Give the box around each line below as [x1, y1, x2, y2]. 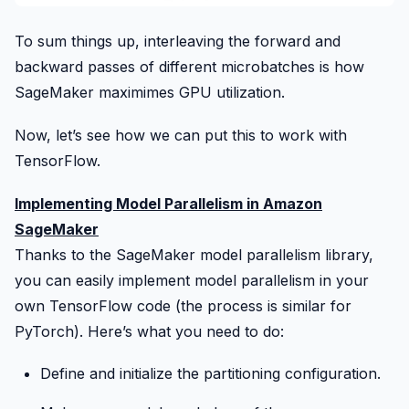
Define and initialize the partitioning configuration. [40, 364, 381, 383]
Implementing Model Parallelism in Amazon [15, 194, 322, 214]
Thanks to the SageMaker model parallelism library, [15, 246, 373, 265]
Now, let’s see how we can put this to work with [15, 125, 347, 144]
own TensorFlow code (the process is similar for [15, 297, 351, 316]
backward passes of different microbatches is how [15, 57, 364, 76]
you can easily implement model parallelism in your [15, 271, 369, 290]
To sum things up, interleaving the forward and [15, 31, 341, 50]
